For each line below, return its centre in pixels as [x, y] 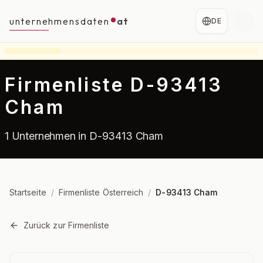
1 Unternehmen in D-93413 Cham [84, 136]
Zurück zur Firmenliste [67, 225]
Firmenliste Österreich [101, 192]
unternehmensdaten [60, 21]
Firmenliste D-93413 [114, 85]
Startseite [28, 192]
